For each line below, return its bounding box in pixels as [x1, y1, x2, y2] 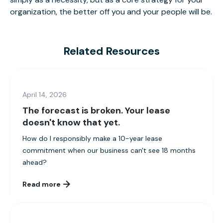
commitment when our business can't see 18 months [22, 146, 196, 155]
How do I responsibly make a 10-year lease [22, 134, 162, 143]
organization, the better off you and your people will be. [10, 6, 212, 17]
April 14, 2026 [22, 90, 67, 100]
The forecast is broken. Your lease [22, 105, 170, 117]
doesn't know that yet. [22, 116, 120, 129]
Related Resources [63, 44, 160, 59]
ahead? [22, 158, 47, 167]
